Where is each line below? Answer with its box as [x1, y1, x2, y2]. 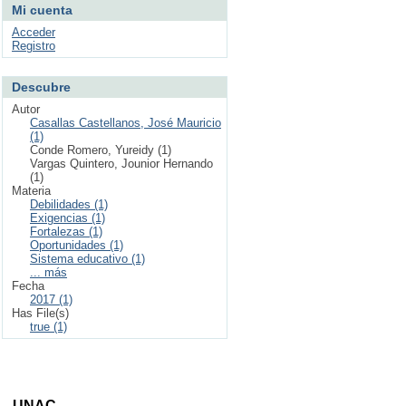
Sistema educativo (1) [30, 252, 145, 266]
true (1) [30, 320, 67, 333]
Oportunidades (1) [30, 238, 123, 252]
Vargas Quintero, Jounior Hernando [30, 157, 213, 170]
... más [30, 266, 67, 279]
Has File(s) [12, 306, 69, 320]
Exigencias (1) [30, 211, 105, 225]
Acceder [12, 25, 55, 39]
